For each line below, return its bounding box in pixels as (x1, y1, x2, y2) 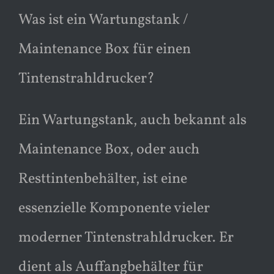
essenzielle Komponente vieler (18, 198, 210, 219)
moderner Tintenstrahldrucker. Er (18, 227, 234, 248)
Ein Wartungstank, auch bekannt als (18, 109, 246, 131)
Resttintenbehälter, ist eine (18, 168, 187, 190)
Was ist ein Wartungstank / (18, 9, 188, 31)
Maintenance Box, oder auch (18, 139, 199, 160)
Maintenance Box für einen (18, 39, 191, 60)
